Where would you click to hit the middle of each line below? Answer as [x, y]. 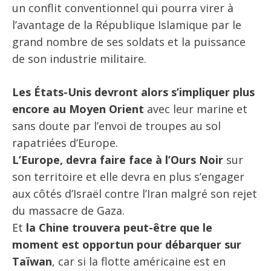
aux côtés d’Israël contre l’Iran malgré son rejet [135, 193]
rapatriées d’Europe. [65, 142]
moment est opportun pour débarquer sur [127, 244]
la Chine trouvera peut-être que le [119, 227]
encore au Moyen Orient [78, 109]
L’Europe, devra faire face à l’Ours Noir [118, 159]
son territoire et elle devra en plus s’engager [128, 176]
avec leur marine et [196, 109]
